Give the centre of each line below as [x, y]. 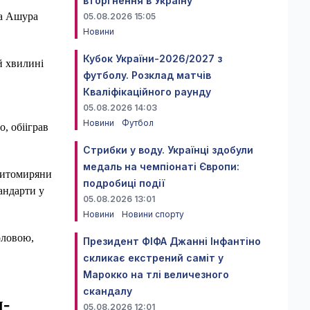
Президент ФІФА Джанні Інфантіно [172, 241]
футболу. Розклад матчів [147, 75]
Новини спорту [153, 214]
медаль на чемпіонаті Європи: [161, 166]
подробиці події [124, 183]
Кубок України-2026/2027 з [153, 58]
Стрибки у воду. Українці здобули [168, 150]
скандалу [108, 291]
